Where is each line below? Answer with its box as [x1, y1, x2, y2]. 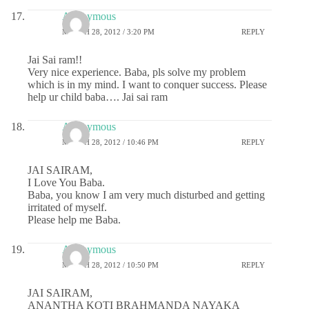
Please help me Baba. [28, 214, 121, 226]
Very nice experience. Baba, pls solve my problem [28, 66, 246, 79]
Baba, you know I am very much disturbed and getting [28, 189, 265, 201]
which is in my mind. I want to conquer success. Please [28, 79, 267, 91]
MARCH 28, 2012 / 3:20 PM [62, 27, 154, 36]
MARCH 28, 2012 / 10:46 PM [62, 137, 159, 146]
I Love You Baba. [28, 177, 105, 189]
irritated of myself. [28, 201, 107, 214]
